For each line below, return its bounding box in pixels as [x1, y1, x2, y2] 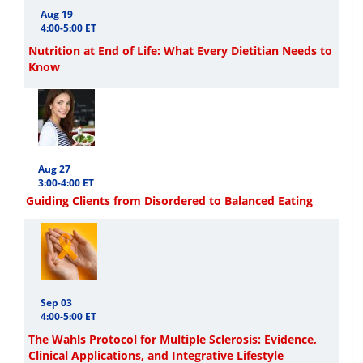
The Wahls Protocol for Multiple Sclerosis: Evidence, [28, 331, 317, 348]
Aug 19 [41, 7, 73, 22]
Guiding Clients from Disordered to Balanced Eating [26, 193, 313, 209]
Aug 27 [38, 162, 70, 177]
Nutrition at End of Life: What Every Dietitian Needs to [28, 43, 332, 59]
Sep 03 [41, 296, 72, 310]
